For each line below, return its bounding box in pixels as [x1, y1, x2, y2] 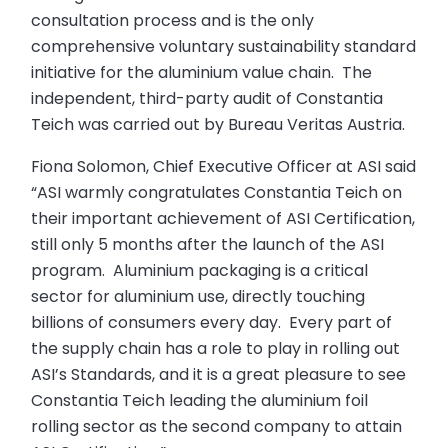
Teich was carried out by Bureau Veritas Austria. [31, 112, 406, 136]
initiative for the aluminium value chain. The [31, 60, 373, 84]
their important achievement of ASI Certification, [31, 206, 416, 230]
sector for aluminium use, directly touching [31, 284, 366, 308]
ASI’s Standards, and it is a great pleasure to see [31, 362, 407, 386]
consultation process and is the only [31, 8, 315, 32]
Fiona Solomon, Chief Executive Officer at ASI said [31, 154, 417, 178]
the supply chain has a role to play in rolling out [31, 336, 401, 360]
